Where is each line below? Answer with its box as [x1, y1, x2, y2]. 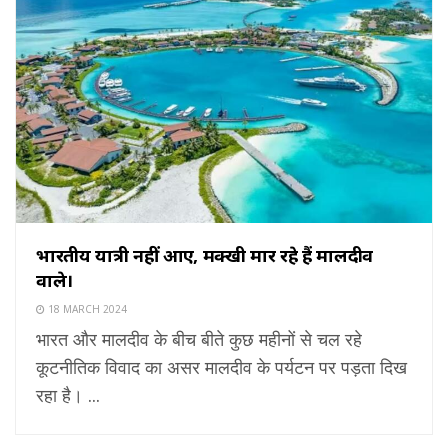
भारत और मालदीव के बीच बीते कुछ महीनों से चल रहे [36, 326, 362, 351]
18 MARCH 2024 [45, 301, 127, 316]
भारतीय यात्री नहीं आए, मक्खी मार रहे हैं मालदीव [36, 242, 373, 267]
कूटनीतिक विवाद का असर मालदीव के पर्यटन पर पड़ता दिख [36, 354, 407, 379]
